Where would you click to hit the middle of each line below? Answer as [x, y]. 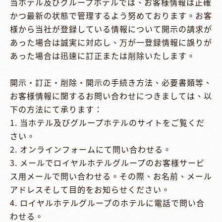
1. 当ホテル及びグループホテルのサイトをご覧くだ [107, 123]
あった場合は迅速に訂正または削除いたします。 [103, 56]
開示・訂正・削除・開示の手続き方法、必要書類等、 [111, 83]
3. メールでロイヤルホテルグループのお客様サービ [107, 163]
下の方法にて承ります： [56, 109]
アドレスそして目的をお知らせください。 [90, 190]
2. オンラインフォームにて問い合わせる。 [91, 149]
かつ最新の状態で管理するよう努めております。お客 [111, 16]
